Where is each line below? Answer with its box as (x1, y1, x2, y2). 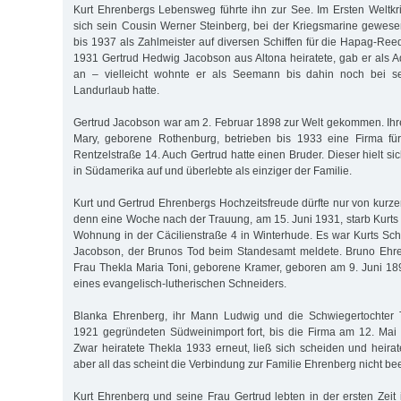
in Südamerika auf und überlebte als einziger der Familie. (73, 164, 352, 177)
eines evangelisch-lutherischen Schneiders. (73, 277, 286, 290)
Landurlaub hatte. (73, 83, 159, 97)
